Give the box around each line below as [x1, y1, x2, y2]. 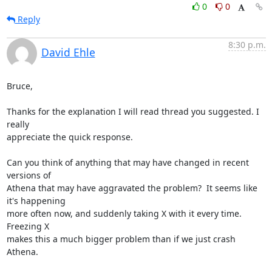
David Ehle [41, 44, 95, 59]
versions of [6, 169, 51, 181]
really [6, 118, 29, 130]
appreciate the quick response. [6, 131, 133, 143]
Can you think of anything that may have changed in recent [6, 156, 249, 168]
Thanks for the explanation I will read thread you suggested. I [6, 105, 259, 117]
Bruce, [6, 80, 33, 92]
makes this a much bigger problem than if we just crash [6, 233, 236, 245]
